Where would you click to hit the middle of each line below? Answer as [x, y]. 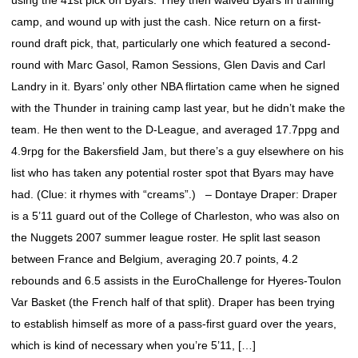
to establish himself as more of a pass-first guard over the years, [174, 324]
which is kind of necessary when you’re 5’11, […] [133, 345]
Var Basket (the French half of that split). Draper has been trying [173, 302]
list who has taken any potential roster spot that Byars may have [173, 173]
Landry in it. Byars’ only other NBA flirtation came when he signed [175, 86]
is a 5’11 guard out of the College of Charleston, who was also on [175, 216]
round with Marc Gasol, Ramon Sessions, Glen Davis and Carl [168, 65]
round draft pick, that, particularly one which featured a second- [171, 43]
